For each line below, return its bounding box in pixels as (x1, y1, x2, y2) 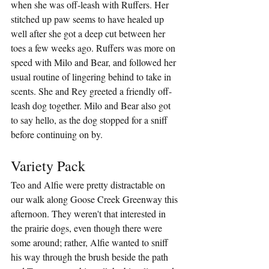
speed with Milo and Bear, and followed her (11, 56, 178, 69)
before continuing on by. (11, 128, 103, 141)
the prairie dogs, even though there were (11, 222, 165, 235)
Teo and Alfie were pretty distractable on (11, 178, 168, 192)
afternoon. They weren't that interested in (11, 207, 168, 220)
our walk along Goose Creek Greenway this (11, 193, 180, 206)
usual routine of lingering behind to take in (11, 70, 174, 83)
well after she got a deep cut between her (11, 27, 168, 40)
